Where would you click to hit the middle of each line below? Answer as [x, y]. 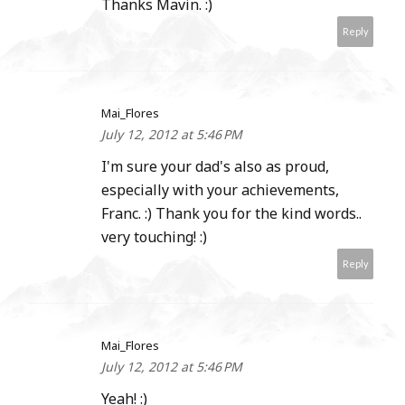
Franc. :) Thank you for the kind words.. [231, 214]
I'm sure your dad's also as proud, [215, 167]
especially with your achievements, [220, 190]
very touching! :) [154, 237]
